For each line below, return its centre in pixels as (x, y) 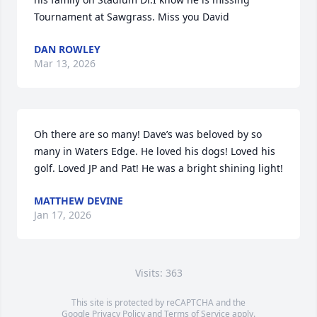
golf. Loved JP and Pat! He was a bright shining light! (158, 168)
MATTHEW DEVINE (79, 201)
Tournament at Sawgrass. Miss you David (132, 17)
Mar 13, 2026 (65, 64)
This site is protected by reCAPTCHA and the (158, 303)
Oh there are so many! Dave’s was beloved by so (148, 134)
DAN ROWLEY (67, 50)
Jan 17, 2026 (63, 215)
